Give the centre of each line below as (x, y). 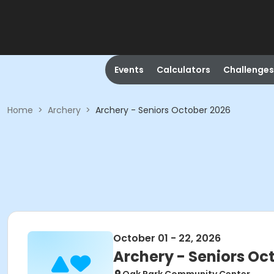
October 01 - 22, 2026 (167, 238)
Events (129, 70)
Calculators (183, 70)
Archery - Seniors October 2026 (163, 110)
